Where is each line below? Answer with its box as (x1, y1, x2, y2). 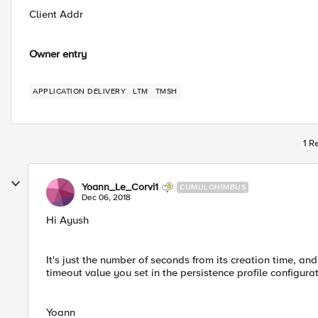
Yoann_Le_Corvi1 (82, 181, 158, 193)
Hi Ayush (46, 214, 89, 226)
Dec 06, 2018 (82, 192, 131, 203)
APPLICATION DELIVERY (33, 87, 126, 96)
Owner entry (29, 48, 87, 60)
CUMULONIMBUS (180, 182, 246, 192)
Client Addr (29, 8, 83, 21)
